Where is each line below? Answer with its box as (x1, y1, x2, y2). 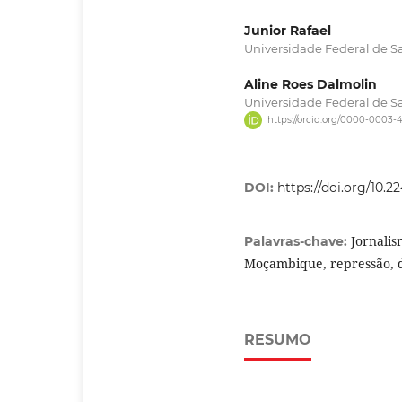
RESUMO (244, 331, 311, 349)
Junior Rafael (244, 22, 331, 39)
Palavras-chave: (244, 233, 351, 250)
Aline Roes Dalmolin (244, 75, 377, 92)
